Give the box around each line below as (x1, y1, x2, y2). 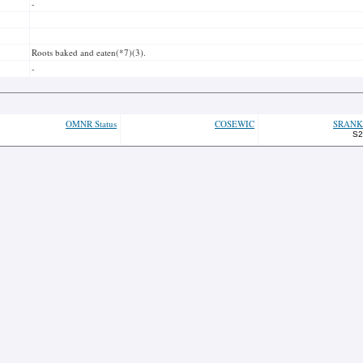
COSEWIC (215, 117, 254, 130)
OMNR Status (66, 117, 117, 130)
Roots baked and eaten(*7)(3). (32, 46, 146, 58)
